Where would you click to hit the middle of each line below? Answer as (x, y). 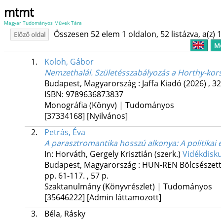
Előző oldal (29, 35)
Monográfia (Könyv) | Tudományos (109, 105)
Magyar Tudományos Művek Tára (43, 23)
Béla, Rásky (65, 214)
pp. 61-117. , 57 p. (76, 176)
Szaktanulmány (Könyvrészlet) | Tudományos (128, 187)
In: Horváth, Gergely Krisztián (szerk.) (113, 154)
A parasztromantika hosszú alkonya (110, 143)
